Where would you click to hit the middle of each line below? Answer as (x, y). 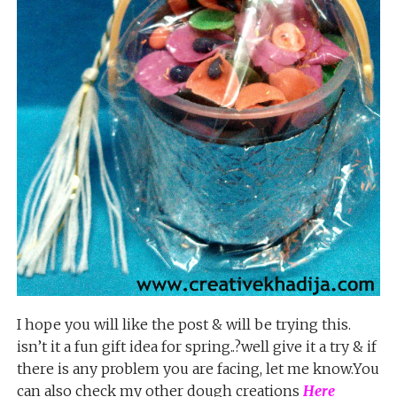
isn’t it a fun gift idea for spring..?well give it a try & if (196, 347)
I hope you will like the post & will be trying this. (183, 325)
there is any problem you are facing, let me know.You (198, 369)
